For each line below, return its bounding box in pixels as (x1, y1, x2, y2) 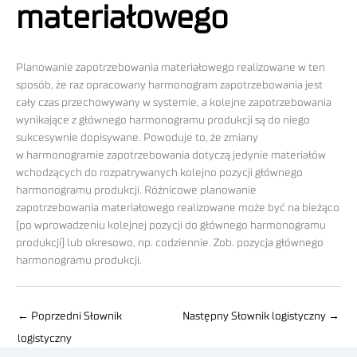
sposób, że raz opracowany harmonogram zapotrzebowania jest (16, 80, 323, 92)
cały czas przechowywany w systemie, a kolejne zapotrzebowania (16, 97, 331, 109)
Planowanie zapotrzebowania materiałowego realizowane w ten (16, 62, 325, 74)
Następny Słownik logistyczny (182, 310, 328, 322)
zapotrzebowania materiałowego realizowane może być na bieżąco (16, 202, 339, 214)
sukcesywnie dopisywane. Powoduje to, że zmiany (16, 132, 258, 144)
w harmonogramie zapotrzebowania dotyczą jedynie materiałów (16, 150, 326, 162)
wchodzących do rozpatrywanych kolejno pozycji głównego (16, 167, 303, 179)
